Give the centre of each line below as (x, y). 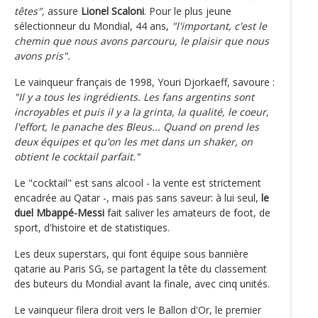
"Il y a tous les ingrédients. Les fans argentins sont (134, 97)
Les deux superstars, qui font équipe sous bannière (131, 254)
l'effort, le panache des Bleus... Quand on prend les (137, 127)
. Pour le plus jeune (188, 11)
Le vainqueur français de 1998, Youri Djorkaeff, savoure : (144, 82)
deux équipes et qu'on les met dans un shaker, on (133, 142)
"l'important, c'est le (219, 26)
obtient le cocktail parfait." (77, 157)
